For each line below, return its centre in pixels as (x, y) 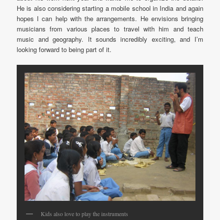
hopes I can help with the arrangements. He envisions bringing (110, 18)
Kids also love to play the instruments (85, 213)
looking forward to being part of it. (64, 49)
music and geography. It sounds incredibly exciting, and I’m (110, 39)
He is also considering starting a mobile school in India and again (110, 8)
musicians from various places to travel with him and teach (110, 28)
